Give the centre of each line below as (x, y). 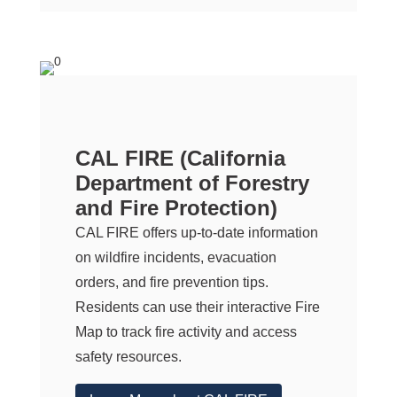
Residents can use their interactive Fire (197, 307)
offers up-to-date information (228, 233)
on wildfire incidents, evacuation (175, 258)
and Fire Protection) (176, 208)
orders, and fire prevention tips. (171, 283)
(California (229, 159)
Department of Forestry (192, 183)
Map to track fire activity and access (186, 332)
